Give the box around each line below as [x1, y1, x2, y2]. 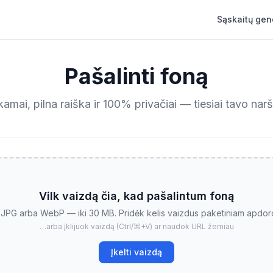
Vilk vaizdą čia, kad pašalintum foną [39, 190, 234, 202]
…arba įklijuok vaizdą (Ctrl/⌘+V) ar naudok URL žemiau [39, 222, 234, 231]
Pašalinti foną [65, 63, 208, 90]
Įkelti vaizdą [111, 247, 162, 257]
